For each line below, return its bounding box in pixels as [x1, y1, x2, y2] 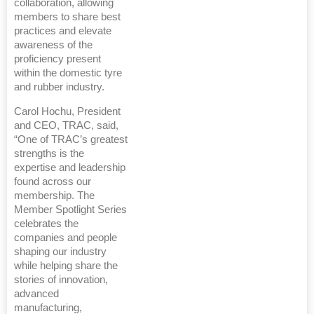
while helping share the [14, 260, 118, 272]
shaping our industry [14, 246, 107, 258]
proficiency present [14, 53, 101, 65]
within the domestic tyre [14, 67, 122, 79]
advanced [14, 288, 59, 300]
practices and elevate [14, 25, 111, 37]
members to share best [14, 11, 121, 23]
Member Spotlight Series [14, 204, 127, 216]
